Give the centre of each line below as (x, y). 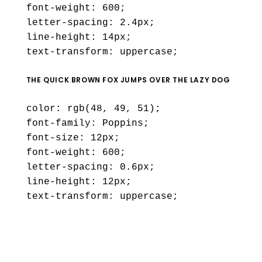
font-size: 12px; (73, 138)
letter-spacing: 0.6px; (90, 168)
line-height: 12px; (79, 182)
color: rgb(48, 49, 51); (93, 109)
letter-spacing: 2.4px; (90, 23)
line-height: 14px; (79, 38)
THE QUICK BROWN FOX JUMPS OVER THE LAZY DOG (128, 80)
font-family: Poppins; (87, 124)
